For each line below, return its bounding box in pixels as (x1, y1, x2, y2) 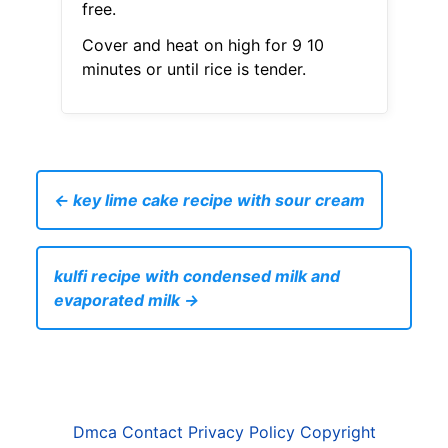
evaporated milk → (54, 290, 199, 311)
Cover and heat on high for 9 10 (81, 35, 324, 56)
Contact (121, 422, 183, 443)
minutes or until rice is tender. (81, 59, 306, 80)
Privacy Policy (187, 422, 295, 443)
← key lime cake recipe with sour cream (54, 190, 365, 211)
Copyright (299, 422, 376, 443)
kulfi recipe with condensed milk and (54, 266, 340, 287)
